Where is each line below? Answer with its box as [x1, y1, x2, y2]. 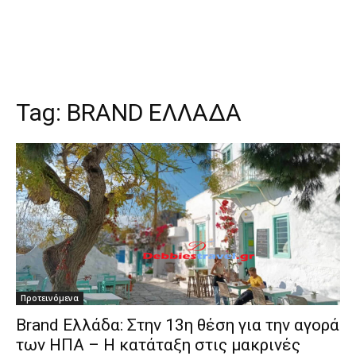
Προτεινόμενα [21, 292, 79, 304]
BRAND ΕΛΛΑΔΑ [67, 99, 242, 127]
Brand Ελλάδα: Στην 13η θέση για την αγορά [16, 315, 339, 335]
